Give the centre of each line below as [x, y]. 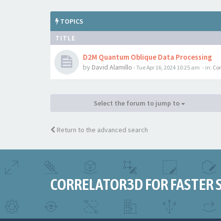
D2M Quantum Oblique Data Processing [147, 57]
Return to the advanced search [102, 130]
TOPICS [71, 21]
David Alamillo [112, 67]
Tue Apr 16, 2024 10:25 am [168, 67]
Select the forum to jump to [137, 103]
